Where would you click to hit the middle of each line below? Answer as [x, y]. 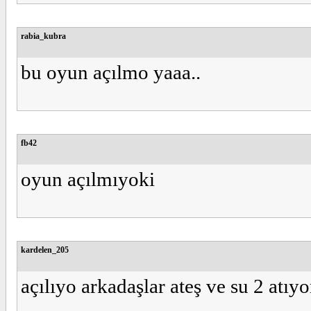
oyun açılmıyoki [90, 179]
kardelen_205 [45, 250]
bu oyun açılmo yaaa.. [111, 72]
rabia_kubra [43, 36]
